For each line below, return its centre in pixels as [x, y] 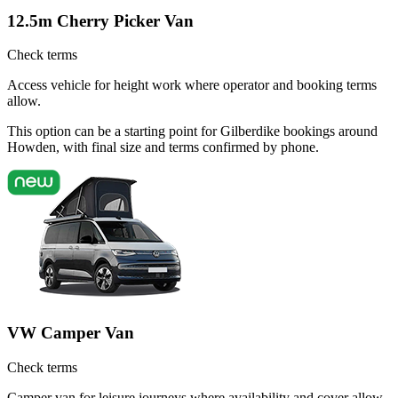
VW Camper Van [71, 333]
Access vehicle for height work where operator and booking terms [192, 85]
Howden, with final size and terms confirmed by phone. [163, 147]
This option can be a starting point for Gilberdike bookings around [192, 131]
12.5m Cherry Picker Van [100, 20]
